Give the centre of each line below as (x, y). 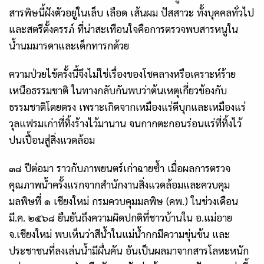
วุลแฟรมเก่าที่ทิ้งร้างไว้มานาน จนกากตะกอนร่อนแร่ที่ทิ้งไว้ (125, 123)
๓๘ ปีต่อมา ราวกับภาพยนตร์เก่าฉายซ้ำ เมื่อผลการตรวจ (120, 168)
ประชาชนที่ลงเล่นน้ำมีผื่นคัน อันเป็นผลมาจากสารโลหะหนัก (129, 251)
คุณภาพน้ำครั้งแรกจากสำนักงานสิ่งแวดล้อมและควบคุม (119, 185)
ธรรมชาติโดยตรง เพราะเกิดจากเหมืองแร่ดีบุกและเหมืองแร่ (127, 107)
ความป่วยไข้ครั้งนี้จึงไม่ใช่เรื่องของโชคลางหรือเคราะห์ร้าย (122, 74)
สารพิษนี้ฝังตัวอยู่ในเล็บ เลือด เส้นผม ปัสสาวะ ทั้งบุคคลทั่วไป (131, 13)
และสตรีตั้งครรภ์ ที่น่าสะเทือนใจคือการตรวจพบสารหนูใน (123, 29)
